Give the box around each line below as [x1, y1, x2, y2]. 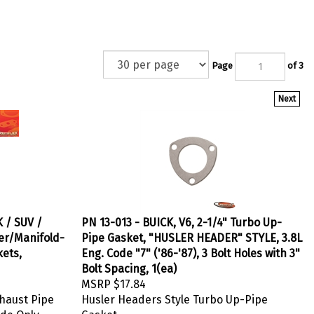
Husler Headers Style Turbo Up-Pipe [81, 289, 268, 303]
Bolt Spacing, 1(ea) [81, 259, 177, 272]
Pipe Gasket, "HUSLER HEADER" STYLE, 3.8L [81, 228, 302, 241]
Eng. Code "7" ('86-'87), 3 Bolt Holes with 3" [81, 243, 300, 257]
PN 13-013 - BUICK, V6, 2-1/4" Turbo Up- [81, 212, 282, 226]
